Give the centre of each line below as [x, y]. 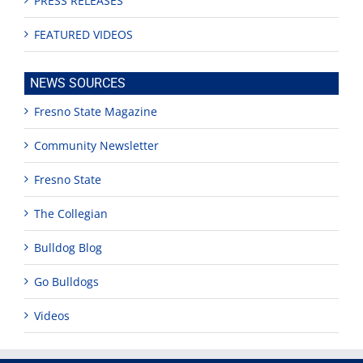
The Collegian [71, 213]
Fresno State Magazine [96, 111]
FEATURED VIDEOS [83, 34]
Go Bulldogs [66, 281]
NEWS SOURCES [78, 83]
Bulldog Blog [68, 247]
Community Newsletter [96, 145]
